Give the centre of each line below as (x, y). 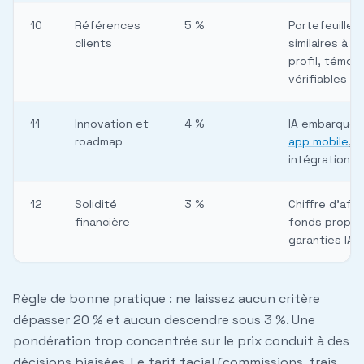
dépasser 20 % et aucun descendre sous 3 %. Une (164, 320)
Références (108, 26)
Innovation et (112, 124)
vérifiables (318, 79)
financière (102, 222)
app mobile (318, 142)
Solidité (96, 204)
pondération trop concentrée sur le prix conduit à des (181, 341)
